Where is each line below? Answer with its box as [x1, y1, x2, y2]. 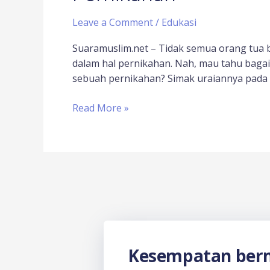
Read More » [72, 101, 129, 115]
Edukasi [162, 15, 196, 29]
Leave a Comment [72, 15, 153, 29]
